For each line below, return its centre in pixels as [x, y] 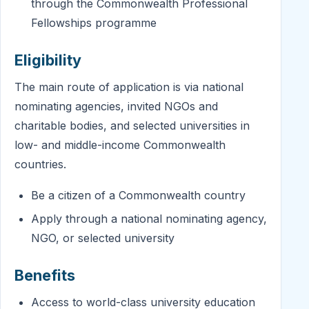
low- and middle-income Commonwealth [120, 144]
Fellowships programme [94, 22]
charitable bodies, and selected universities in [132, 125]
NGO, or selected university [103, 238]
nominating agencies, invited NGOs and [116, 106]
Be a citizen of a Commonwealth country [138, 196]
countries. [40, 164]
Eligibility [48, 60]
